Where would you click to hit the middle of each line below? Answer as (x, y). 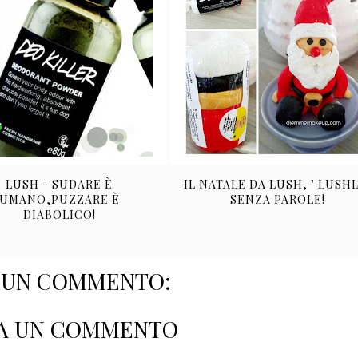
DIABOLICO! (59, 215)
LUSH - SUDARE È (59, 184)
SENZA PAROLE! (278, 199)
